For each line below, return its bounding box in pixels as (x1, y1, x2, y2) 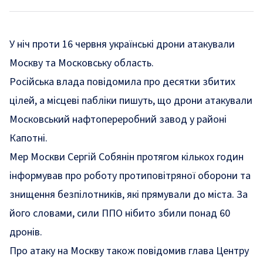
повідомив (137, 244, 186, 258)
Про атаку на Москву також (9, 244, 137, 258)
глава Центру (186, 244, 249, 258)
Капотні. (9, 131, 48, 146)
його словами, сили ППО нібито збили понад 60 (9, 206, 230, 221)
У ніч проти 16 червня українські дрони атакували (9, 37, 235, 52)
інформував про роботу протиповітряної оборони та (9, 168, 251, 183)
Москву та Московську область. (9, 56, 154, 70)
